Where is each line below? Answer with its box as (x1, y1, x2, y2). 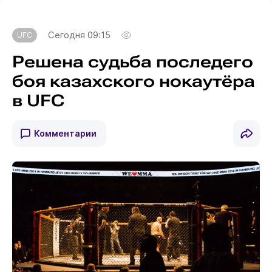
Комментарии (33, 127, 97, 138)
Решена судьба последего (12, 52, 253, 72)
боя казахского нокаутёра (12, 71, 255, 91)
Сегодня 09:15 (47, 29, 110, 41)
